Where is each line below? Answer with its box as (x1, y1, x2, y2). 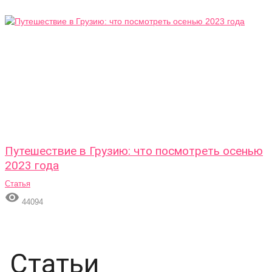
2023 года (5, 158, 59, 172)
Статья (5, 179, 30, 188)
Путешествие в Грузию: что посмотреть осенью (5, 144, 263, 158)
